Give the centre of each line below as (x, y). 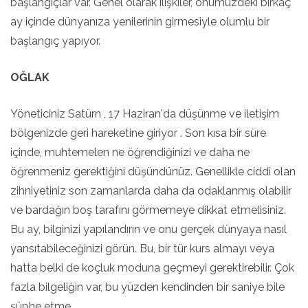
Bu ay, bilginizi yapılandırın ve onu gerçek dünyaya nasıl (148, 229)
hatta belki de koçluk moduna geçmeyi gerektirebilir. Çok (152, 268)
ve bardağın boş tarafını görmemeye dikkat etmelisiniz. (148, 210)
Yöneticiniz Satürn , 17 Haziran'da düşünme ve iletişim (145, 114)
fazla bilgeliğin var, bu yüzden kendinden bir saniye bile (147, 287)
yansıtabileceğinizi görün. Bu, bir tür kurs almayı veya (142, 249)
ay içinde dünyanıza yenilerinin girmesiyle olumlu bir (140, 22)
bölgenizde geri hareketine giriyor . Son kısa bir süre (138, 133)
